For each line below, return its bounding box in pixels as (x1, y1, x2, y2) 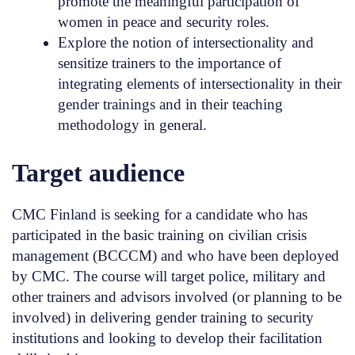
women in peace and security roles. (57, 13, 269, 30)
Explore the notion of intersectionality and (57, 33, 314, 51)
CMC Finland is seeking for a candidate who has (12, 205, 307, 223)
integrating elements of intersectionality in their (57, 74, 342, 92)
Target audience (12, 158, 185, 187)
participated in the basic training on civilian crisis (12, 226, 307, 243)
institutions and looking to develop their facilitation (12, 329, 323, 346)
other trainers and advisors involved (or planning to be (12, 288, 342, 305)
